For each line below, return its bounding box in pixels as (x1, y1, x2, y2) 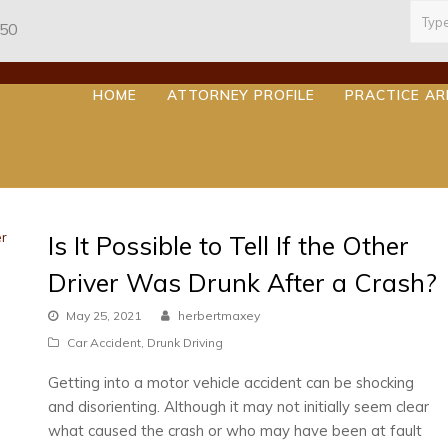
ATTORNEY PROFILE (166, 86, 316, 104)
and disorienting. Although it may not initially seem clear (47, 396, 429, 416)
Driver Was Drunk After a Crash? (47, 267, 437, 299)
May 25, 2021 (65, 308, 141, 324)
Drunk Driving (146, 335, 223, 351)
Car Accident (66, 335, 141, 351)
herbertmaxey (177, 308, 260, 324)
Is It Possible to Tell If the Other (47, 230, 409, 262)
